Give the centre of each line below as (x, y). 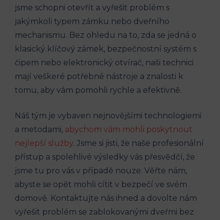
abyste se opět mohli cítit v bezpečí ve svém (101, 184)
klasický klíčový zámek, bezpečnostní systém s (106, 49)
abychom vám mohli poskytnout (129, 129)
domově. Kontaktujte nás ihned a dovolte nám (106, 198)
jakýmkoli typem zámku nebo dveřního (92, 21)
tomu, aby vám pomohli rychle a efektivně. (98, 90)
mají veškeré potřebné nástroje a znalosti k (99, 76)
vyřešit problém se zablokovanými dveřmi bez (104, 212)
